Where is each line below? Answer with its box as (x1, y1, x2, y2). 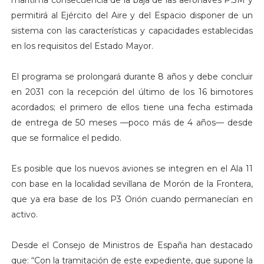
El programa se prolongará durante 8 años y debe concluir (11, 71, 253, 82)
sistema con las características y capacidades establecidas (11, 25, 253, 36)
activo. (11, 209, 38, 220)
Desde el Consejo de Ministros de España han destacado (11, 239, 253, 250)
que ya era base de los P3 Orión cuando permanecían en (11, 193, 253, 204)
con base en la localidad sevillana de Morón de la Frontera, (11, 178, 253, 189)
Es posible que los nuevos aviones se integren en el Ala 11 (11, 163, 253, 174)
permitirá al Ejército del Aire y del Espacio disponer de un (11, 9, 253, 21)
